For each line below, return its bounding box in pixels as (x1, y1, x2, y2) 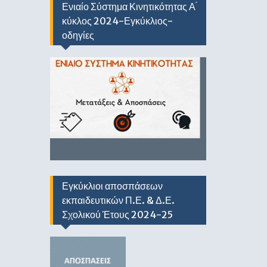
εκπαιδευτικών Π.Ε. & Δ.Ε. (61, 194, 175, 206)
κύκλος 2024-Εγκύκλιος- (61, 14, 173, 27)
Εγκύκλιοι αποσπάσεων (61, 179, 163, 192)
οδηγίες (61, 29, 94, 41)
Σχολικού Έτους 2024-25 (61, 208, 173, 221)
